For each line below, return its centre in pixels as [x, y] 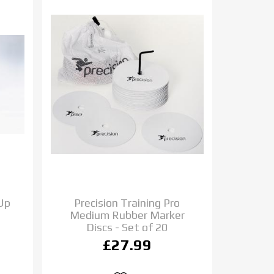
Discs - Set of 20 [127, 227]
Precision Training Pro [127, 202]
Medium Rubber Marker [127, 215]
